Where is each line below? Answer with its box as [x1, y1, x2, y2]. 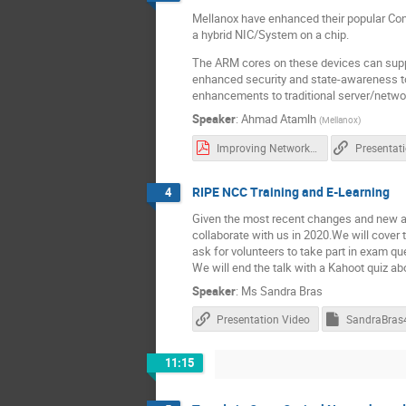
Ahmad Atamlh [241, 111, 316, 128]
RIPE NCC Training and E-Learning [192, 182, 390, 200]
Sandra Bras [260, 283, 323, 300]
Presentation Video [217, 312, 311, 326]
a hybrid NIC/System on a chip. [192, 26, 349, 43]
